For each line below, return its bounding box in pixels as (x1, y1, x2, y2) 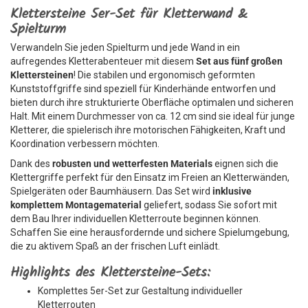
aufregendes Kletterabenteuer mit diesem (10, 56, 196, 67)
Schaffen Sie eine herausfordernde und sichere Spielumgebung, (10, 227, 289, 238)
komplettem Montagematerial (10, 199, 142, 210)
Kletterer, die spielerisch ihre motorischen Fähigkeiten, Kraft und (10, 124, 285, 135)
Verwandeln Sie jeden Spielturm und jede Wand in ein (10, 42, 240, 53)
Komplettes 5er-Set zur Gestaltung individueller (38, 285, 243, 296)
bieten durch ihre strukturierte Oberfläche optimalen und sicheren (10, 97, 294, 108)
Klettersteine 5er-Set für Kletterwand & (10, 3, 247, 25)
